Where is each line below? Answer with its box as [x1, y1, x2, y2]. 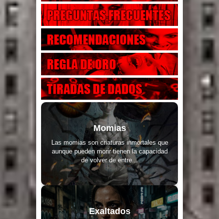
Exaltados [88, 206, 131, 216]
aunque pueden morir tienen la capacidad [51, 147, 168, 155]
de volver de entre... [81, 156, 138, 164]
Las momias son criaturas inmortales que [51, 138, 168, 146]
